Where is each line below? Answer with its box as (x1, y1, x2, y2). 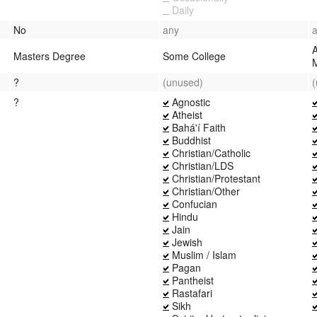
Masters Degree (13, 48, 86, 63)
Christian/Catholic (169, 145, 250, 160)
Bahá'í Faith (169, 120, 226, 134)
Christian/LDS (169, 158, 234, 173)
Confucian (169, 196, 217, 211)
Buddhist (169, 132, 211, 147)
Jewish (169, 234, 202, 249)
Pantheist (169, 272, 214, 287)
